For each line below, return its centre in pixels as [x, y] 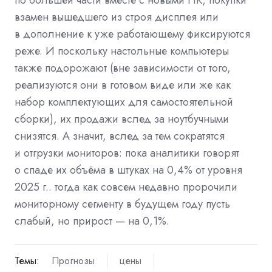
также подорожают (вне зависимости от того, [123, 68]
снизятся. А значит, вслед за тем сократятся [120, 136]
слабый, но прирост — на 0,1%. [92, 221]
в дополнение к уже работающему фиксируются [132, 34]
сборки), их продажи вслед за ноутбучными [122, 119]
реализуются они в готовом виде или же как [123, 85]
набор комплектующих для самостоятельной [124, 102]
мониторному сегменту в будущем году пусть [122, 204]
